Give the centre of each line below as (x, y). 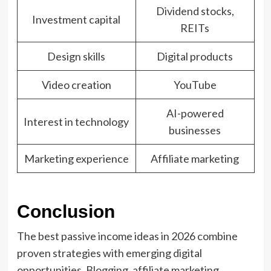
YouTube (195, 84)
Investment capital (76, 19)
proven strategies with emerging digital (109, 253)
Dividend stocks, (195, 11)
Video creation (76, 84)
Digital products (195, 56)
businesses (195, 130)
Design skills (76, 56)
